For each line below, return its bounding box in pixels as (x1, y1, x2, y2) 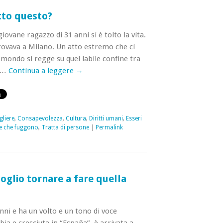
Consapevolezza (17, 115, 63, 122)
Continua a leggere (8, 66, 76, 75)
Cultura (65, 115, 86, 122)
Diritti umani (89, 115, 123, 122)
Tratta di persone (41, 124, 89, 131)
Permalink (95, 124, 123, 131)
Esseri (125, 115, 142, 122)
